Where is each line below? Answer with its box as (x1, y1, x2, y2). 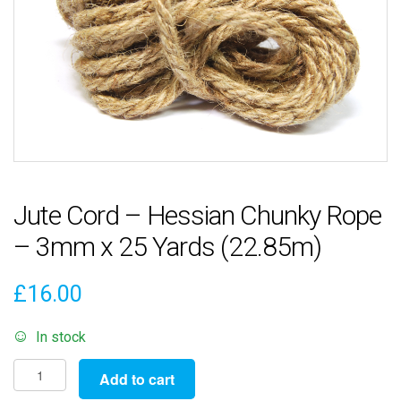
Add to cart (98, 368, 175, 389)
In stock (35, 328, 86, 346)
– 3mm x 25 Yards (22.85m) (13, 230, 321, 262)
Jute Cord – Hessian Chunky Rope (13, 199, 381, 231)
